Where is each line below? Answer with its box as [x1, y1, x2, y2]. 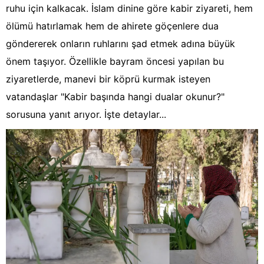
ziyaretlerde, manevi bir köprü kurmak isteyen [6, 73, 210, 85]
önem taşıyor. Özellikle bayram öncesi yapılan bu [6, 55, 224, 68]
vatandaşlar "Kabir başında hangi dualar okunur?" [6, 91, 225, 103]
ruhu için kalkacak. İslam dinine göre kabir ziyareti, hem [6, 2, 253, 15]
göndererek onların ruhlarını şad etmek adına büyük [6, 38, 235, 50]
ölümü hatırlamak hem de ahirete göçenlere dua [6, 20, 219, 32]
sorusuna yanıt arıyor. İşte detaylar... [6, 108, 166, 121]
